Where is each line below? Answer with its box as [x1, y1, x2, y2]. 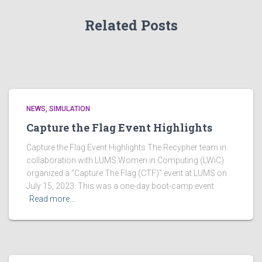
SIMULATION [49, 105, 90, 113]
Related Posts [84, 16, 178, 35]
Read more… [29, 194, 75, 204]
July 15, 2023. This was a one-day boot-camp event [26, 181, 214, 191]
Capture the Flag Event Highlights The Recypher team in [26, 143, 226, 153]
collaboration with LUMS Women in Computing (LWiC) [26, 156, 224, 166]
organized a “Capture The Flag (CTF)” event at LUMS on [26, 168, 227, 178]
